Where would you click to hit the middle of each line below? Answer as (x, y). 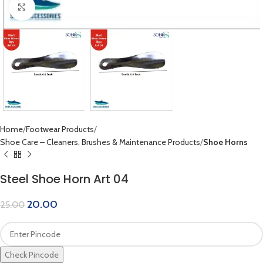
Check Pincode (32, 255)
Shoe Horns (225, 142)
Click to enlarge (61, 7)
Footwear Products (60, 129)
